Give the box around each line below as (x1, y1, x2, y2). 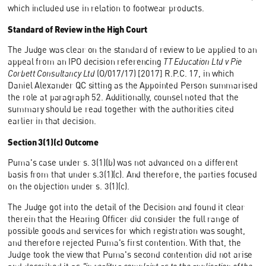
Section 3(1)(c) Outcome (8, 136, 99, 147)
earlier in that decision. (8, 116, 96, 126)
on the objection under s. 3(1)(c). (8, 181, 129, 192)
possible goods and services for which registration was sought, (8, 225, 245, 236)
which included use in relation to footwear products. (8, 3, 204, 14)
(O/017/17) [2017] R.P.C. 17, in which (96, 68, 234, 79)
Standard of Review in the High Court (8, 23, 148, 34)
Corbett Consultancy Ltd (8, 68, 97, 79)
